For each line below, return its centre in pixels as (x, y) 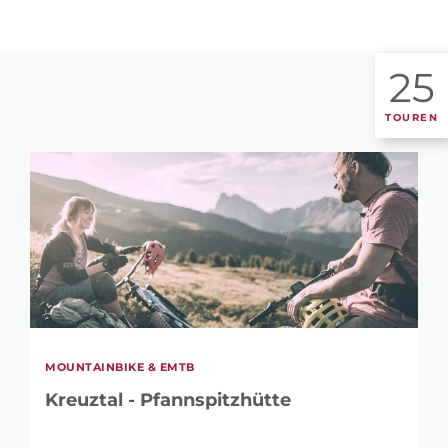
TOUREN (411, 117)
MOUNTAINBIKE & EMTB (120, 367)
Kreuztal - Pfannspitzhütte (168, 400)
